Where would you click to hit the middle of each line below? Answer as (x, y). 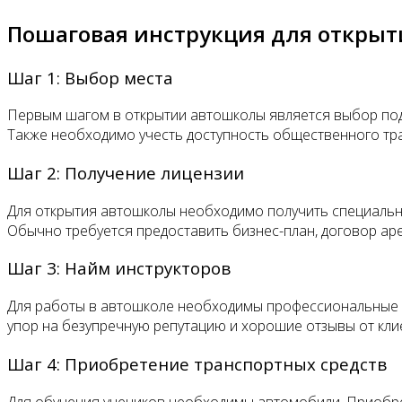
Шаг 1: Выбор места (90, 77)
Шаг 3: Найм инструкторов (119, 268)
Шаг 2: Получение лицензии (126, 172)
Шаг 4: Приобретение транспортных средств (197, 363)
